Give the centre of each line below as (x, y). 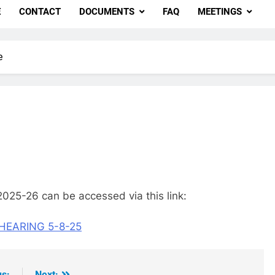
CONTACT (40, 11)
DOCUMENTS (107, 11)
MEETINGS (219, 11)
